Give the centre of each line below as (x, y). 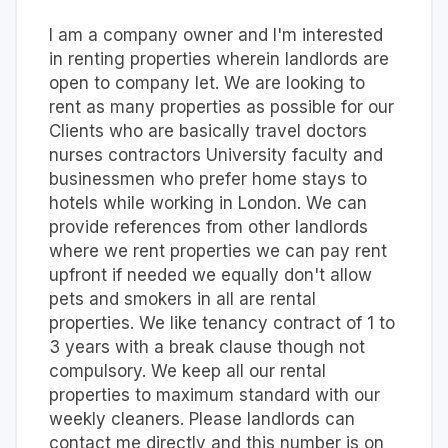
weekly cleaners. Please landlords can (202, 419)
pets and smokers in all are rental (182, 299)
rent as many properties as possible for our (221, 107)
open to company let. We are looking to (207, 83)
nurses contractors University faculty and (216, 155)
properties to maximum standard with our (214, 395)
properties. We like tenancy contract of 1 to (222, 323)
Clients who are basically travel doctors (208, 131)
